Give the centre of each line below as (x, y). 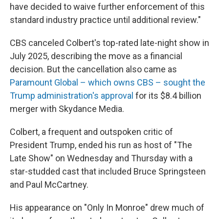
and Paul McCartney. (49, 185)
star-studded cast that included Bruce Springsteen (108, 172)
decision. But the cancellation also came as (93, 69)
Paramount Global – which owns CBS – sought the (108, 83)
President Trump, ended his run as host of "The (101, 145)
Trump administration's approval (73, 96)
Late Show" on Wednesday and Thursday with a (101, 158)
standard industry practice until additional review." (105, 20)
